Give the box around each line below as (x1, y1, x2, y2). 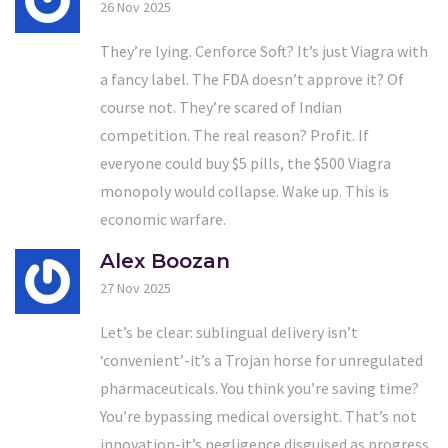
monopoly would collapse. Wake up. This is (100, 180, 389, 201)
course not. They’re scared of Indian (100, 96, 342, 117)
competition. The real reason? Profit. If (100, 124, 369, 145)
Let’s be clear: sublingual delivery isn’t (100, 321, 358, 342)
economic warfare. (100, 208, 226, 229)
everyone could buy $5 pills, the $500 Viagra (100, 152, 391, 173)
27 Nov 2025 (100, 278, 171, 297)
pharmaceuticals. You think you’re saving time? (100, 377, 419, 398)
